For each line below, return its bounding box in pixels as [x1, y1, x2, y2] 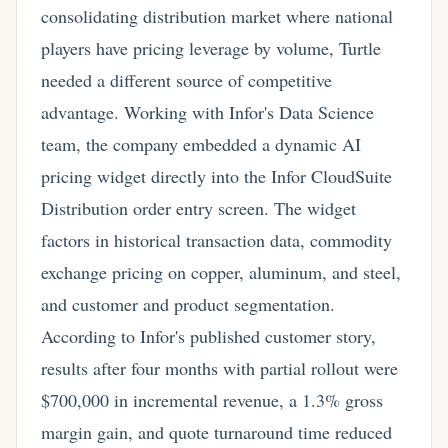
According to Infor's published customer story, [41, 323, 376, 348]
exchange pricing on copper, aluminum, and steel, [41, 259, 401, 284]
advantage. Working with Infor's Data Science [41, 99, 374, 124]
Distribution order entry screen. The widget [41, 195, 356, 220]
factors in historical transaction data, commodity [41, 227, 392, 252]
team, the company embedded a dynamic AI [41, 131, 361, 156]
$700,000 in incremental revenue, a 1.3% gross [41, 387, 383, 412]
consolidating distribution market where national [41, 3, 393, 28]
